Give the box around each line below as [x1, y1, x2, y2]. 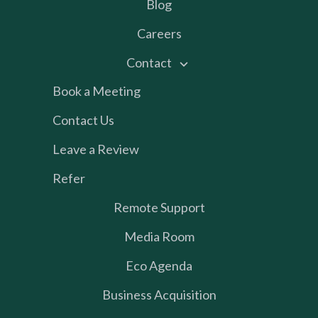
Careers [136, 25, 182, 41]
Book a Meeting [53, 82, 141, 99]
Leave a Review [53, 141, 139, 157]
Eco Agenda [126, 257, 192, 273]
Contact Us [53, 111, 114, 128]
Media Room [124, 228, 194, 244]
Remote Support [113, 199, 205, 215]
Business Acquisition [102, 286, 216, 302]
